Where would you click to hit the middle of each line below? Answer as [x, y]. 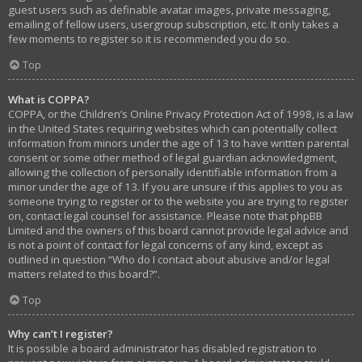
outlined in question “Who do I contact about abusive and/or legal [169, 259]
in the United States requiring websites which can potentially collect [173, 128]
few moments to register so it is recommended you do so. [149, 38]
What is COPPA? [49, 99]
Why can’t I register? [61, 334]
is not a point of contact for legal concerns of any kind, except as [166, 244]
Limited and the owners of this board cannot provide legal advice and [178, 230]
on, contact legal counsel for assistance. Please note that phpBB [165, 215]
